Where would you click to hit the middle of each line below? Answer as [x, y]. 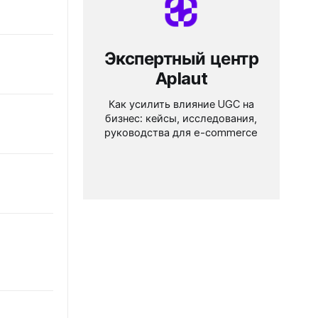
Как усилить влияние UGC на [181, 104]
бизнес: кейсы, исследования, [181, 119]
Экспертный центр [181, 59]
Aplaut [181, 78]
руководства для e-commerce [181, 133]
